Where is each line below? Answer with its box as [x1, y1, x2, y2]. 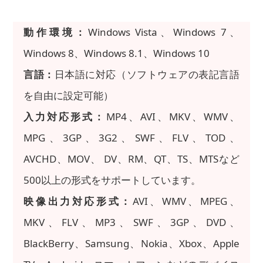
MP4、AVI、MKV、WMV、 [106, 110, 240, 124]
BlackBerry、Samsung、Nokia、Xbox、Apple [23, 237, 240, 251]
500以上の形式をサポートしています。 [23, 173, 201, 187]
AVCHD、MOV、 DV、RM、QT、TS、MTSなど [23, 152, 240, 166]
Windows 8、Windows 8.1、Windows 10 [23, 46, 210, 60]
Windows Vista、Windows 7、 [87, 25, 240, 39]
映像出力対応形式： [23, 194, 133, 208]
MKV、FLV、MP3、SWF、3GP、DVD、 [23, 215, 240, 230]
